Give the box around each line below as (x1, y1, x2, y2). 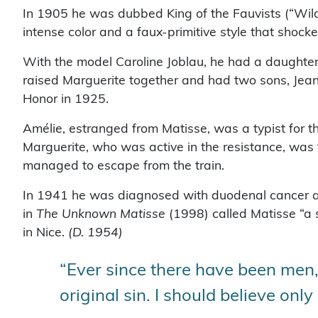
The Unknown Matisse (36, 208, 165, 220)
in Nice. (23, 226, 68, 238)
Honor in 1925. (23, 93, 109, 105)
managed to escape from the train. (23, 160, 224, 172)
